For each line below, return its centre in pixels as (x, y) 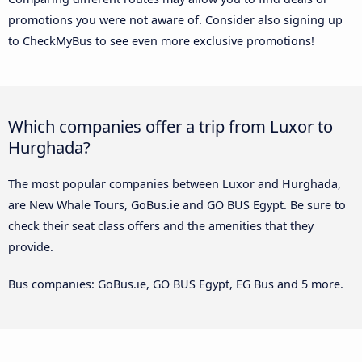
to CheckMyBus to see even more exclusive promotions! (161, 40)
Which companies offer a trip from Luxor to (170, 126)
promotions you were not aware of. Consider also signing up (175, 19)
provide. (31, 246)
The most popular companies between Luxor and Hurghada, (175, 183)
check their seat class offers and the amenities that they (161, 225)
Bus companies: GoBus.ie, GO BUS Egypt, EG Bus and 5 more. (176, 284)
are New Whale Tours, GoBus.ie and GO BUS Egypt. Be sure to (177, 204)
